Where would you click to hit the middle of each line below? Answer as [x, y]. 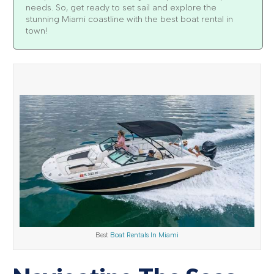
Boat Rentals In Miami [144, 235]
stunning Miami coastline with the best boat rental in [129, 20]
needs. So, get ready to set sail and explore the [121, 8]
